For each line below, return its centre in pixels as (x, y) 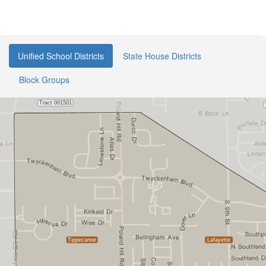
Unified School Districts (61, 56)
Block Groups (44, 80)
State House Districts (162, 56)
